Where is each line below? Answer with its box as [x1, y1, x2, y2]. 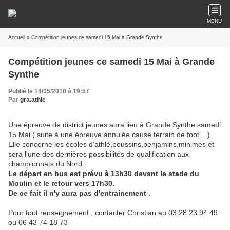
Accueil [8, 34, 25, 40]
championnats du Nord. [8, 160, 84, 168]
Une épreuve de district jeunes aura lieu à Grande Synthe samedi [8, 121, 221, 129]
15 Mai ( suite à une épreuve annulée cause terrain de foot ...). [8, 130, 212, 139]
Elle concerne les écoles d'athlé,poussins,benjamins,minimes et [8, 140, 214, 148]
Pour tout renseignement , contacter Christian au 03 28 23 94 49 [8, 208, 218, 217]
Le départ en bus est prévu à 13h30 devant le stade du [8, 169, 199, 178]
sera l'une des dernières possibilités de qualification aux [8, 150, 189, 158]
